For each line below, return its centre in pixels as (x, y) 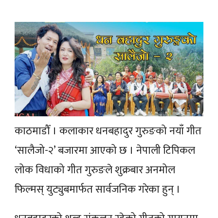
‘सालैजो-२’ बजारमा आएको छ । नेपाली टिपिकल (105, 150)
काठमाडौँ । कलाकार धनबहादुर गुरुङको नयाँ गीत (108, 131)
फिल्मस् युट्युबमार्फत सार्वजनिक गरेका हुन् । (99, 189)
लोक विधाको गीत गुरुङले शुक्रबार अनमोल (95, 170)
